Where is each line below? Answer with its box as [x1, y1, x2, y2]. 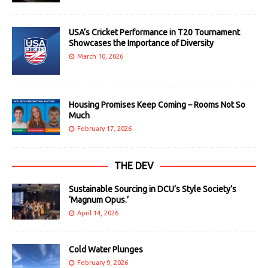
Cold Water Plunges [69, 244, 143, 254]
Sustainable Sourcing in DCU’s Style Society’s [69, 184, 236, 194]
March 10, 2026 [77, 52, 123, 60]
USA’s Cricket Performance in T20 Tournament [69, 27, 240, 37]
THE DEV [114, 160, 154, 171]
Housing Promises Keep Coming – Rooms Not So [69, 99, 245, 109]
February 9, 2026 [77, 258, 128, 266]
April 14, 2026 [77, 209, 118, 217]
